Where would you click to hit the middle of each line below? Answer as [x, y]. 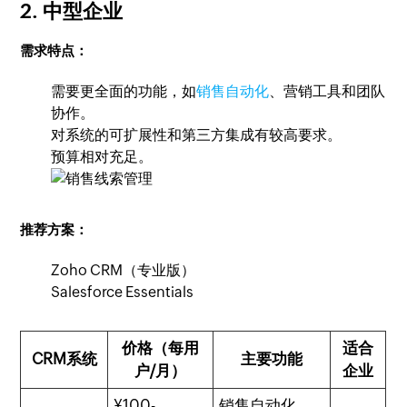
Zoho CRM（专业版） [124, 270]
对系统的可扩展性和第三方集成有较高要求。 [197, 135]
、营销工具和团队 [328, 91]
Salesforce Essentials [123, 292]
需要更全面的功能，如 [124, 91]
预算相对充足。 [102, 157]
